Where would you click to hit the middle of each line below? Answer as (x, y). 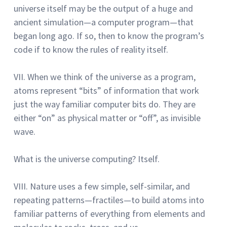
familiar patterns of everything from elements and (109, 213)
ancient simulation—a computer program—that (104, 22)
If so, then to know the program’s (140, 35)
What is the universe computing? (75, 159)
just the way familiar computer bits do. (87, 104)
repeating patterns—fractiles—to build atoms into (109, 200)
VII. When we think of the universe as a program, (105, 77)
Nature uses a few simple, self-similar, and (110, 186)
